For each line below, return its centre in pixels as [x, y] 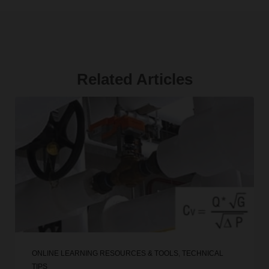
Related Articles [134, 79]
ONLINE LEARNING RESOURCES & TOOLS [105, 254]
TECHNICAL [202, 254]
